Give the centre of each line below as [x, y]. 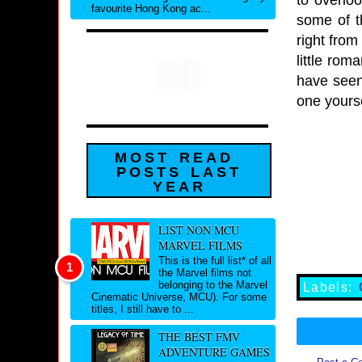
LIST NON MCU [198, 229]
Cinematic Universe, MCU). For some [179, 297]
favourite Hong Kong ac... [151, 9]
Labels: [331, 287]
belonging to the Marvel [213, 285]
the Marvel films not [204, 273]
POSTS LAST [179, 173]
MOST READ [174, 158]
